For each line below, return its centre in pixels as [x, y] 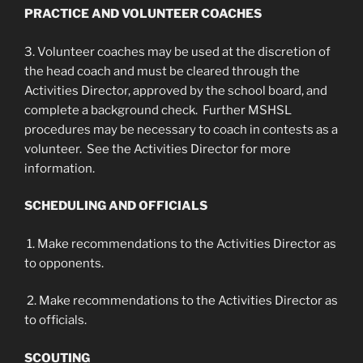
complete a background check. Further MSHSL [158, 110]
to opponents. [64, 263]
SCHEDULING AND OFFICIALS [116, 206]
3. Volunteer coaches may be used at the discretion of [177, 51]
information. [60, 168]
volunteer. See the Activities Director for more [158, 149]
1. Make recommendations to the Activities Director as [180, 243]
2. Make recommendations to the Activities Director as [181, 301]
